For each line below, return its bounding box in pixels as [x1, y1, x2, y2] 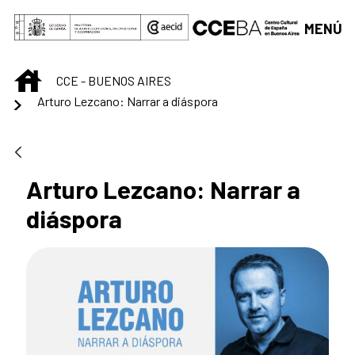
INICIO [41, 69, 74, 85]
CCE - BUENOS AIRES [56, 72, 171, 88]
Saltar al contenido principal [6, 8, 177, 25]
